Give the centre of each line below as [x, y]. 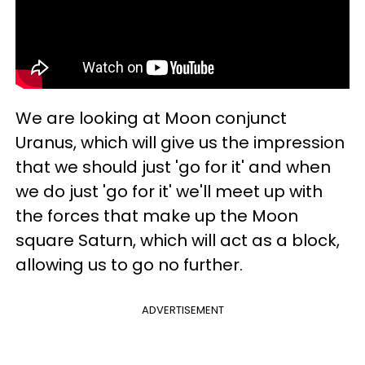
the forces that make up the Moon [157, 215]
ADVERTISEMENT [182, 310]
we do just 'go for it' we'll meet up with [169, 191]
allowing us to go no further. [129, 264]
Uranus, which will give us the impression [180, 142]
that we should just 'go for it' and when [173, 167]
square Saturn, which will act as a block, [178, 240]
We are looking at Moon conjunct [151, 118]
